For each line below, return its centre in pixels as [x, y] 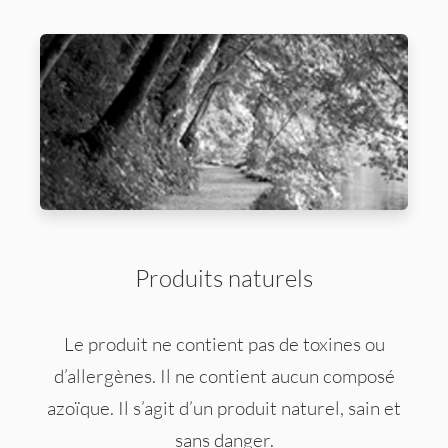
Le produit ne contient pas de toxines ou [224, 343]
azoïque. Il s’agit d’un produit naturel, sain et [224, 407]
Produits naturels [224, 278]
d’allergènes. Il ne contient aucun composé [224, 375]
